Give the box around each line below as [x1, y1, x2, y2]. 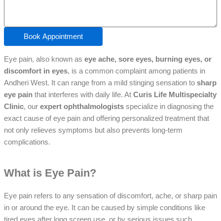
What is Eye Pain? [4, 166, 96, 179]
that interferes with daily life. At [33, 90, 133, 99]
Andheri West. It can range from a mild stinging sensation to [4, 78, 197, 87]
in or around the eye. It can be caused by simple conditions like [4, 204, 205, 212]
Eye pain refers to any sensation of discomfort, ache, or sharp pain [4, 192, 217, 200]
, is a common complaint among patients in [68, 67, 205, 75]
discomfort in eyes [4, 67, 68, 75]
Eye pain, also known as [4, 55, 84, 63]
